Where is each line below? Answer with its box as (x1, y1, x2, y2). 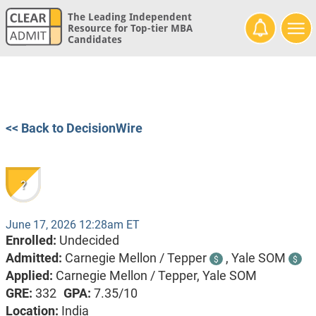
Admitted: (5, 250, 65, 266)
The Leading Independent (67, 11, 192, 23)
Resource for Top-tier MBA (67, 23, 193, 35)
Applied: (5, 268, 56, 284)
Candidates (67, 34, 122, 46)
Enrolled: (5, 233, 59, 248)
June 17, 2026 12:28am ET (5, 218, 140, 232)
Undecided (59, 233, 119, 248)
